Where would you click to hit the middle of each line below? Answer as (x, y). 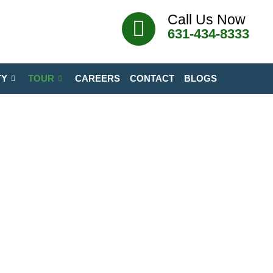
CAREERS (97, 78)
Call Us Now (207, 19)
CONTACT (152, 78)
